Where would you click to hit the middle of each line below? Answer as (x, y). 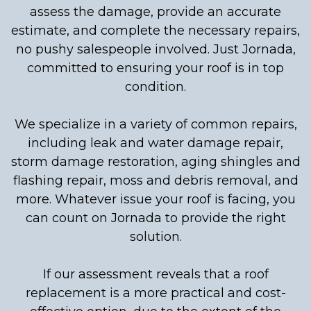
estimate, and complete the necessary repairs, (155, 31)
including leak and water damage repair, (155, 143)
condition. (155, 87)
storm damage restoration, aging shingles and (155, 162)
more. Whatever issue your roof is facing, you (155, 199)
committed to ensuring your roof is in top (155, 68)
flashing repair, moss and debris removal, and (155, 180)
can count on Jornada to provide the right (155, 218)
